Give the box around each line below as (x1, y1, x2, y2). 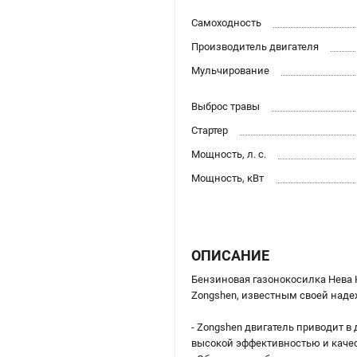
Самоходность (191, 17, 261, 29)
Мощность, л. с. (191, 148, 266, 161)
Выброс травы (191, 100, 260, 113)
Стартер (191, 124, 228, 137)
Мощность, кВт (191, 172, 264, 185)
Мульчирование (191, 65, 269, 77)
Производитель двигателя (191, 41, 319, 53)
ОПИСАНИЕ (191, 247, 269, 265)
